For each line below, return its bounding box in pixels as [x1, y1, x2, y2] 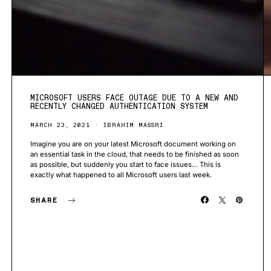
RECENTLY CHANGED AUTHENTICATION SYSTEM [30, 102, 208, 111]
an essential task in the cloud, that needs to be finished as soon [30, 150, 239, 159]
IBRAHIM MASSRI [103, 121, 163, 129]
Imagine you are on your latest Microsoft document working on [30, 140, 236, 149]
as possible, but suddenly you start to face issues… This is [30, 160, 221, 169]
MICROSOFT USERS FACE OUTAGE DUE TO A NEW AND [30, 93, 238, 103]
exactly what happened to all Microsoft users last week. [30, 171, 212, 180]
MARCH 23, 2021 [30, 121, 90, 129]
